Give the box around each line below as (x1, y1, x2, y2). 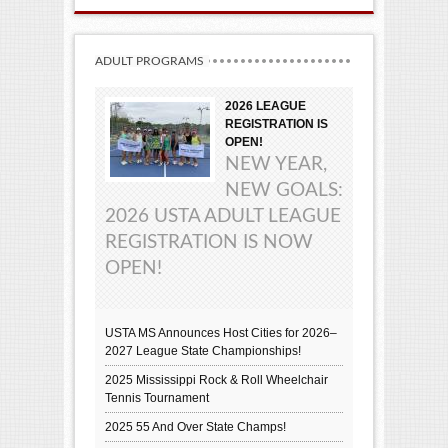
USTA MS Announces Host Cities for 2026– (105, 325, 337, 340)
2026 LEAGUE (225, 98, 306, 113)
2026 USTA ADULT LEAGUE (105, 206, 341, 226)
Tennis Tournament (105, 390, 209, 405)
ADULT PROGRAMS (95, 54, 204, 67)
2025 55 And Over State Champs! (105, 419, 286, 434)
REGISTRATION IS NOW (105, 232, 313, 252)
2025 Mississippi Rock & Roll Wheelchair (105, 372, 328, 387)
